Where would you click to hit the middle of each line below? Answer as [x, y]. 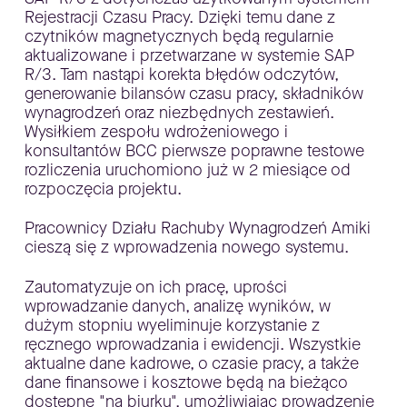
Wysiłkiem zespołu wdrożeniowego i [156, 131]
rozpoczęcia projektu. [103, 189]
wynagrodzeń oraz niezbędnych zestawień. [179, 112]
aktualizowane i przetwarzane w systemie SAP [189, 55]
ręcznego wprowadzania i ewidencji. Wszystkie [192, 344]
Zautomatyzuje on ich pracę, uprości [155, 287]
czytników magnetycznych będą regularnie [179, 36]
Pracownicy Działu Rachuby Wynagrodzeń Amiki [197, 228]
